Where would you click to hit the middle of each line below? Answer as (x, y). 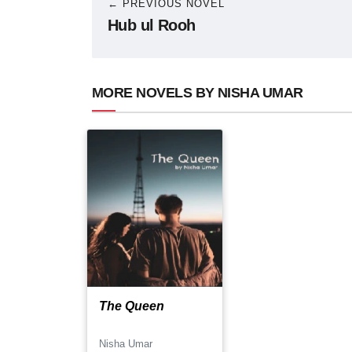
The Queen (132, 306)
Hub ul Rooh (152, 25)
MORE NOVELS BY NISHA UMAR (198, 93)
